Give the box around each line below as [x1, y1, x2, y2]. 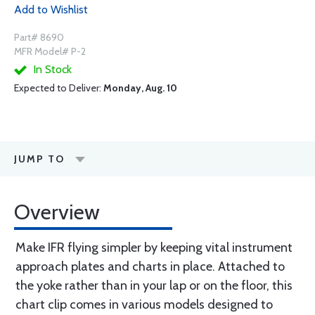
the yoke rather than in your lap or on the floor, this [15, 278, 292, 294]
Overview [14, 199, 100, 226]
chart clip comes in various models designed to [15, 297, 273, 313]
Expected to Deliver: [14, 82, 103, 95]
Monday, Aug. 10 [103, 82, 177, 95]
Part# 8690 [14, 31, 64, 44]
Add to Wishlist [14, 3, 88, 17]
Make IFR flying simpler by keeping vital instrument [15, 240, 292, 256]
